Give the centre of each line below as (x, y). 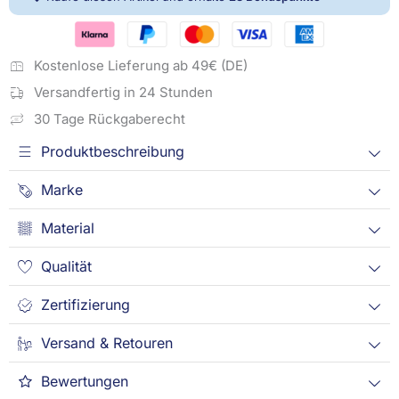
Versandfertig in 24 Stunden (123, 92)
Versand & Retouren (105, 342)
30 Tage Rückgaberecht (109, 118)
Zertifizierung (83, 304)
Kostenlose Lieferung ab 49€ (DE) (140, 65)
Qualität (64, 266)
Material (65, 228)
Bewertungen (82, 381)
